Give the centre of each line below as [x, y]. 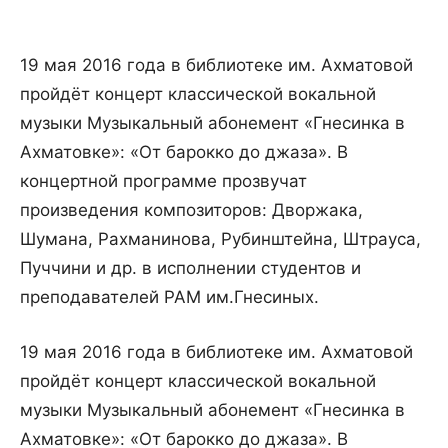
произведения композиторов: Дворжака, [191, 210]
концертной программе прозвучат [163, 181]
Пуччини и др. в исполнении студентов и [190, 268]
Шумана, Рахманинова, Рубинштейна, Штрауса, [220, 239]
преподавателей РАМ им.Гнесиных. [169, 297]
